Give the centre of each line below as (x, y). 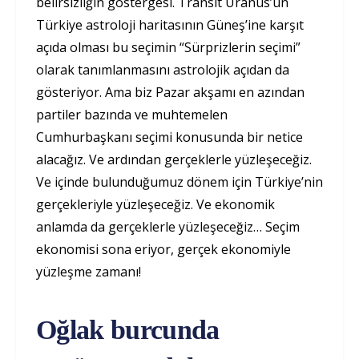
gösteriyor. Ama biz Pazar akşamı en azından (170, 92)
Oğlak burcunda (128, 329)
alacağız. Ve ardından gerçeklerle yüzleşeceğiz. (174, 159)
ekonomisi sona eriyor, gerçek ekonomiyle (163, 249)
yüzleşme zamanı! (89, 271)
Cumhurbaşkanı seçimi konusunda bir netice (169, 137)
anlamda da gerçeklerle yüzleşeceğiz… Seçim (168, 226)
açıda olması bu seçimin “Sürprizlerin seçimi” (168, 47)
